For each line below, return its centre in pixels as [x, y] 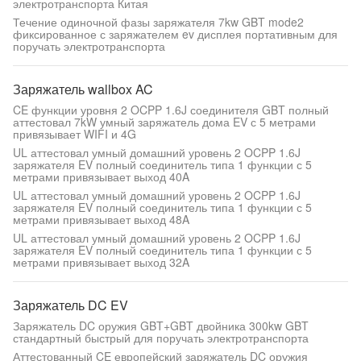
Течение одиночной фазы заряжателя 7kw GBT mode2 [158, 22]
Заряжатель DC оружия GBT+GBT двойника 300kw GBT [161, 326]
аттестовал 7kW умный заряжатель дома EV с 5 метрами [164, 122]
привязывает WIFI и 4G [75, 134]
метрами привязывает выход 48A [101, 219]
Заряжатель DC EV [71, 305]
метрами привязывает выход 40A [101, 176]
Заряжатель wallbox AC [83, 89]
